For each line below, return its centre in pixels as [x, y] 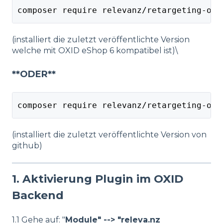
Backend [38, 195]
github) [27, 146]
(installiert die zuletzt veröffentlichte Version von [109, 135]
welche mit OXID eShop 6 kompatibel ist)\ [95, 51]
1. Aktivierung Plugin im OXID [98, 179]
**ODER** [34, 74]
